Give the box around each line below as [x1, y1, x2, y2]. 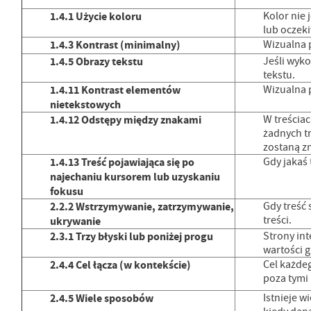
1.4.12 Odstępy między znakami [49, 112, 201, 128]
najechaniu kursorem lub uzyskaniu [49, 169, 220, 185]
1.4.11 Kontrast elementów [49, 83, 180, 98]
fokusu [49, 184, 83, 199]
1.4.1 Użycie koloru [49, 9, 142, 24]
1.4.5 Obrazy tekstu [49, 54, 143, 69]
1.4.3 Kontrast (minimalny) [49, 37, 180, 53]
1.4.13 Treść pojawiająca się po [49, 155, 194, 170]
